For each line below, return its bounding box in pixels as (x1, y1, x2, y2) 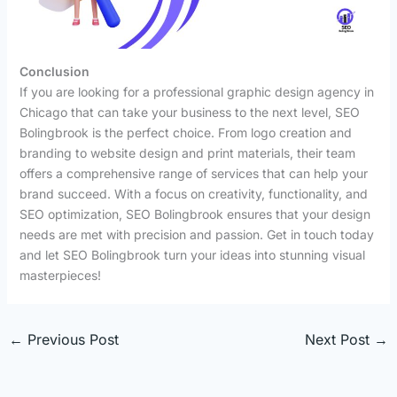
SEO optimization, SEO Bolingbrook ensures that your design (19, 206, 370, 222)
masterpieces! (19, 267, 101, 283)
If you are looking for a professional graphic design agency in (19, 83, 374, 99)
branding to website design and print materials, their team (19, 144, 355, 160)
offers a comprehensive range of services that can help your (19, 165, 368, 181)
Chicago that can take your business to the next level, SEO (19, 104, 360, 120)
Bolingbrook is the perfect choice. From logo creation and (19, 124, 352, 140)
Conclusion (19, 63, 90, 79)
